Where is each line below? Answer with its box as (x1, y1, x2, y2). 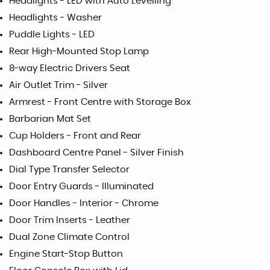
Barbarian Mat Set (9, 114, 91, 124)
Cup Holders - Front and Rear (9, 131, 141, 140)
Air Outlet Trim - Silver (9, 80, 108, 90)
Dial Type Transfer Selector (9, 165, 130, 174)
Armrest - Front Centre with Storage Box (9, 97, 191, 107)
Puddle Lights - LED (9, 30, 95, 39)
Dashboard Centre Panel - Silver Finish (9, 148, 184, 157)
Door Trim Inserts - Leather (9, 215, 130, 225)
